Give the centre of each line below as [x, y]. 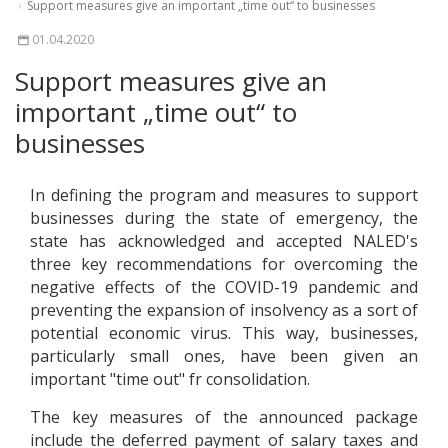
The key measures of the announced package [224, 417]
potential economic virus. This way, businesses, [224, 333]
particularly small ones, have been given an [224, 356]
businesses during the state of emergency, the [224, 218]
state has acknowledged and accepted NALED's [224, 241]
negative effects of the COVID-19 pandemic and [224, 287]
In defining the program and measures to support [224, 195]
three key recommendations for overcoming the [224, 264]
